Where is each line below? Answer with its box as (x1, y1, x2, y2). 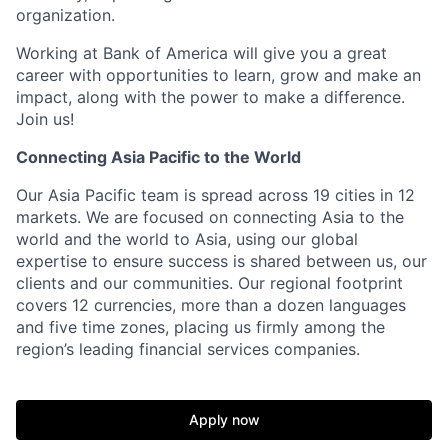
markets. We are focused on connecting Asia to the (16, 207, 404, 227)
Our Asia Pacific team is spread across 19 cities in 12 (16, 185, 415, 205)
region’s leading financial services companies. (16, 339, 360, 359)
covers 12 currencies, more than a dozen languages (16, 295, 406, 315)
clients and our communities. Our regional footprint (16, 273, 403, 293)
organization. (16, 5, 115, 25)
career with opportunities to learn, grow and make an (16, 65, 421, 85)
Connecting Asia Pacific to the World (16, 147, 301, 167)
